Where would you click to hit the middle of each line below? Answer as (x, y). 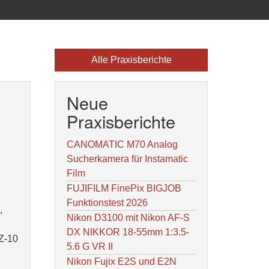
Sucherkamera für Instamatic (127, 159)
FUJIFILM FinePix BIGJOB (124, 188)
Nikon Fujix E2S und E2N (122, 261)
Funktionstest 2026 (107, 203)
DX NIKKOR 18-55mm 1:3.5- (128, 232)
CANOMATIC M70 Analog (122, 144)
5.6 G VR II (90, 246)
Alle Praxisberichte (131, 60)
